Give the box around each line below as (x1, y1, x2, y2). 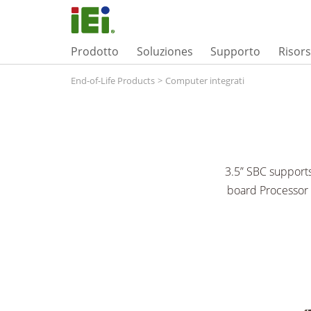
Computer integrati (165, 74, 244, 87)
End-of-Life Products (71, 74, 155, 87)
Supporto (210, 43, 261, 59)
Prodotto (71, 43, 119, 59)
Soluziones (136, 43, 193, 59)
